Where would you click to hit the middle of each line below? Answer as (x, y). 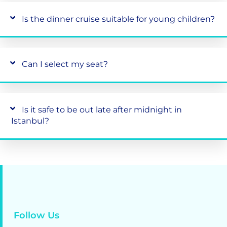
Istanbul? (30, 121)
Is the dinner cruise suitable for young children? (119, 19)
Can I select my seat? (65, 64)
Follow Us (37, 215)
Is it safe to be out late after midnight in (102, 110)
